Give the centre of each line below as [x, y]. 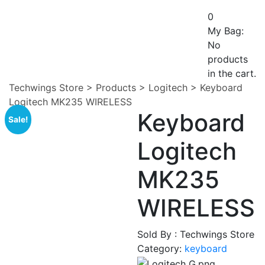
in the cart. [232, 73]
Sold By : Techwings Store [196, 234]
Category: [161, 248]
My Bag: [226, 31]
